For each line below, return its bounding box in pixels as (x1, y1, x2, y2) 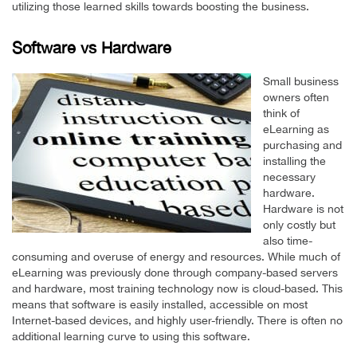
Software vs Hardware (12, 37, 171, 57)
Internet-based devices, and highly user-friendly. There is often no (12, 313, 343, 327)
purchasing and (263, 138, 342, 151)
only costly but (263, 218, 335, 231)
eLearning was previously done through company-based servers (12, 265, 338, 279)
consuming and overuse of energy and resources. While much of (12, 249, 340, 263)
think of (263, 106, 300, 120)
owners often (263, 90, 329, 104)
